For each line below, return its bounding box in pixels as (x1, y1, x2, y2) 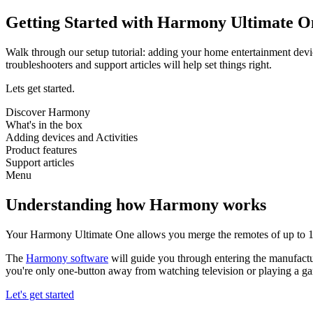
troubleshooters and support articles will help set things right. (6, 58, 272, 71)
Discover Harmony (6, 105, 90, 118)
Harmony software (26, 252, 108, 264)
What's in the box (6, 118, 82, 131)
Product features (6, 143, 77, 156)
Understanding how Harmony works (6, 195, 266, 214)
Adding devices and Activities (6, 131, 138, 143)
